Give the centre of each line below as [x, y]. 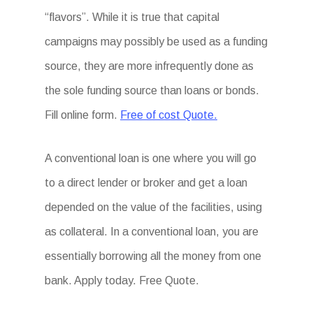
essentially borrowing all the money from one [153, 256]
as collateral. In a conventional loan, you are [152, 232]
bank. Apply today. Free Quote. [122, 281]
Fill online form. [82, 115]
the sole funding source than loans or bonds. [152, 90]
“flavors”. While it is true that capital [132, 17]
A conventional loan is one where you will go [151, 158]
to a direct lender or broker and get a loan [146, 183]
